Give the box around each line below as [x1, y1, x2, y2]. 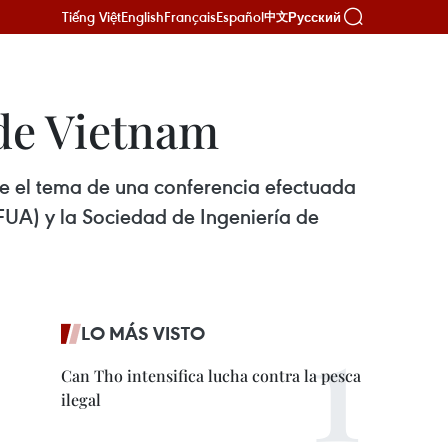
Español [216, 7, 264, 26]
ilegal [61, 389, 101, 410]
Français [164, 7, 216, 26]
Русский [288, 9, 341, 25]
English [121, 7, 164, 26]
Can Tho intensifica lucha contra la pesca [61, 365, 361, 386]
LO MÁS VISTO [81, 321, 205, 345]
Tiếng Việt [62, 7, 121, 26]
